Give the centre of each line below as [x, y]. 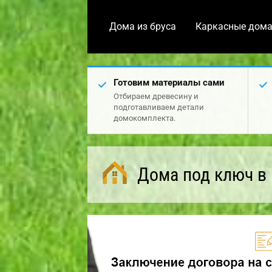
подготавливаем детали [159, 107]
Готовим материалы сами [169, 83]
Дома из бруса [143, 27]
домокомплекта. [144, 118]
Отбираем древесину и [156, 96]
